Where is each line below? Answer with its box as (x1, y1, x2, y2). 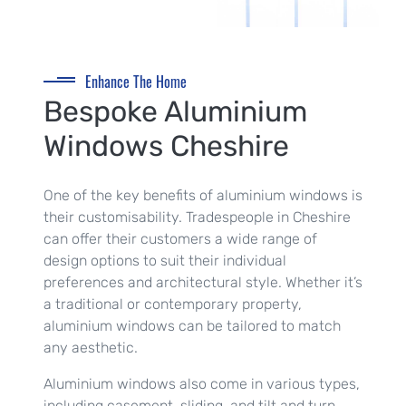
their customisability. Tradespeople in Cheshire (43, 208, 351, 227)
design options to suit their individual (43, 252, 286, 270)
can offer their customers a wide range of (43, 230, 317, 248)
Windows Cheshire (43, 129, 289, 164)
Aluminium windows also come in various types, (43, 375, 360, 393)
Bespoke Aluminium (43, 94, 307, 130)
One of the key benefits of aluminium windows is (43, 187, 362, 205)
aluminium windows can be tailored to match (43, 317, 341, 335)
